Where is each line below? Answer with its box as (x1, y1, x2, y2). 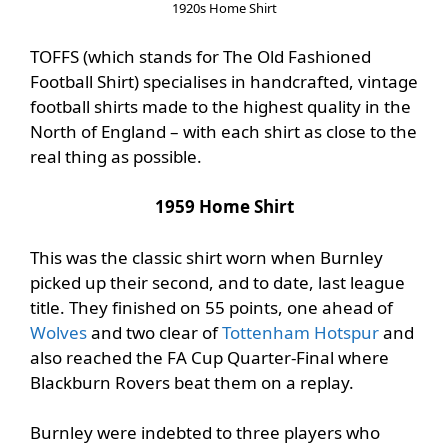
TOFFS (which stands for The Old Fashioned (30, 44, 371, 68)
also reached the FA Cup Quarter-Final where (30, 345, 389, 369)
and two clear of (91, 320, 222, 344)
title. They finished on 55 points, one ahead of (30, 295, 393, 319)
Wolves (30, 320, 91, 344)
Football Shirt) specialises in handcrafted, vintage (30, 69, 418, 93)
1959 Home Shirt (154, 195, 294, 219)
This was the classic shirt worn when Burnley (30, 245, 383, 269)
